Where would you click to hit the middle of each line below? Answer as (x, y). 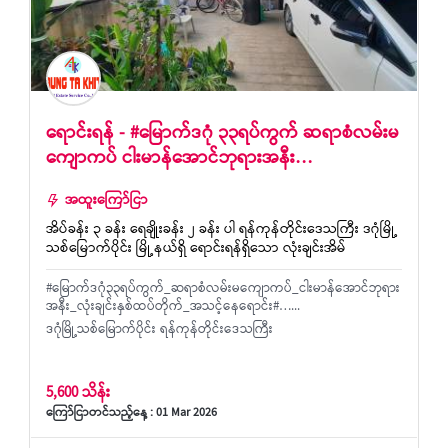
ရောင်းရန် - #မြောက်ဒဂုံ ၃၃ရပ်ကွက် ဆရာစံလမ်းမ (222, 134)
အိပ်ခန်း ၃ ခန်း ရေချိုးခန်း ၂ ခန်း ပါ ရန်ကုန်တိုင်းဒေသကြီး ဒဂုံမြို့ (222, 230)
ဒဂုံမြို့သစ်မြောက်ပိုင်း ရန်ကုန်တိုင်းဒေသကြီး (159, 330)
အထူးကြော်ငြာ (106, 201)
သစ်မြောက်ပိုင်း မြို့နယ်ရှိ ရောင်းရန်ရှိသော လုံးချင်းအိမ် (196, 249)
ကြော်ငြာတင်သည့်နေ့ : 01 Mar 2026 (131, 414)
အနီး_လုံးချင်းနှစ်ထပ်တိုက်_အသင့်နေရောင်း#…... (173, 307)
